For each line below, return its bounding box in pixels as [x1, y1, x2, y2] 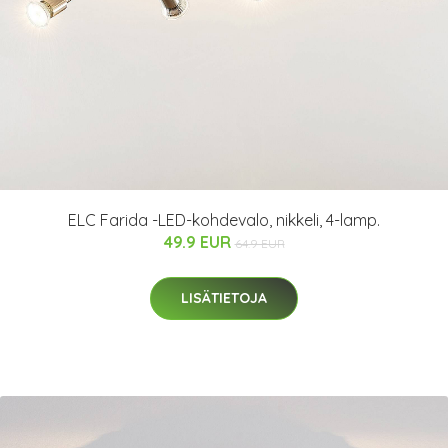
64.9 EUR [234, 236, 285, 251]
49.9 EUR [163, 232, 235, 252]
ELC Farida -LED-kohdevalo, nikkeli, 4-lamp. [68, 210, 380, 230]
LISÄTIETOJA [181, 289, 267, 307]
